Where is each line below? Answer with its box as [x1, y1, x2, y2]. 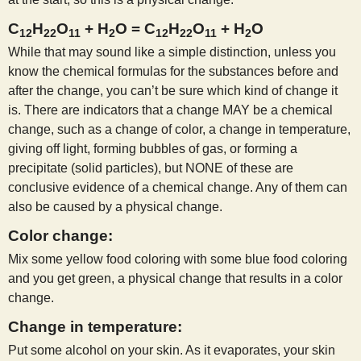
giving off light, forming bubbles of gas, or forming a [8, 141, 297, 156]
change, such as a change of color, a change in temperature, [8, 122, 351, 136]
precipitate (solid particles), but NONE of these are [8, 160, 293, 175]
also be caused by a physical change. [8, 199, 222, 214]
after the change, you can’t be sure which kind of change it [8, 83, 338, 98]
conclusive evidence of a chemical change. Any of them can [8, 180, 347, 194]
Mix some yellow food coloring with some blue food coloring [8, 252, 347, 267]
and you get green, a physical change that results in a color [8, 272, 342, 286]
